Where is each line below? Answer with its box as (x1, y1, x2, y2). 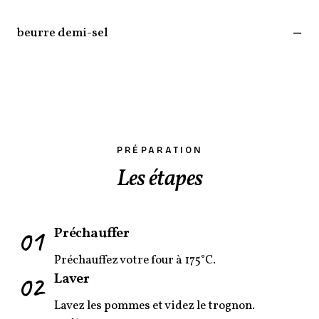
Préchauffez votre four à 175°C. (54, 251, 216, 268)
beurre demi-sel (17, 24, 108, 41)
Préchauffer (54, 223, 130, 244)
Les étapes (116, 163, 203, 195)
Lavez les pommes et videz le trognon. (54, 297, 255, 314)
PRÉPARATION (116, 145, 203, 155)
